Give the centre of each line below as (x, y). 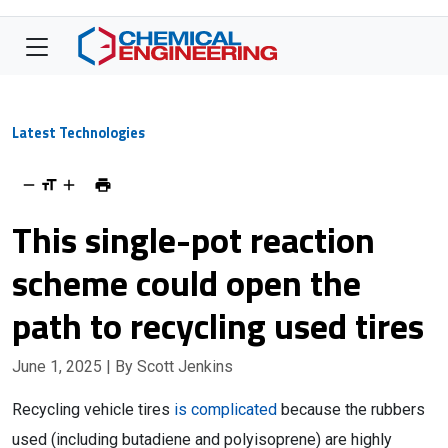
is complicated (225, 409)
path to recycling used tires (218, 325)
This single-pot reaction (193, 239)
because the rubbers (351, 409)
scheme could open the (186, 282)
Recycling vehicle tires (93, 409)
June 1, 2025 (59, 366)
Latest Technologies (78, 133)
